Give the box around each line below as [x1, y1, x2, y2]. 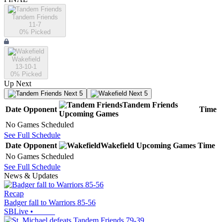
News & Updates [4, 171, 58, 180]
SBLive [4, 207, 28, 216]
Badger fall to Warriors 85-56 [4, 198, 96, 207]
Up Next [4, 79, 31, 88]
